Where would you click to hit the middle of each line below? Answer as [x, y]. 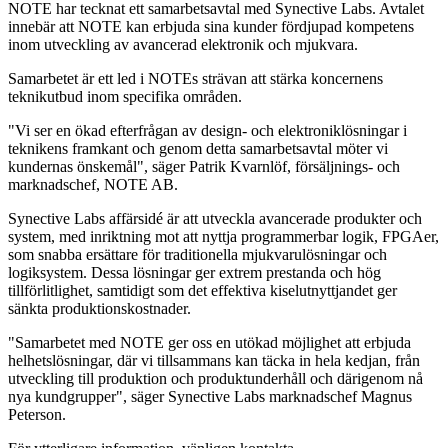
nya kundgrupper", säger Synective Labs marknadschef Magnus [210, 396]
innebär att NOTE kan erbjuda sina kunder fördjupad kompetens [211, 26]
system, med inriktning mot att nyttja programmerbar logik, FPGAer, [223, 236]
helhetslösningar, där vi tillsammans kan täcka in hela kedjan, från [214, 360]
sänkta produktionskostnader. [99, 308]
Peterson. [37, 414]
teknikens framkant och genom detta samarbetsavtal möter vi [198, 148]
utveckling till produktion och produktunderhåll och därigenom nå [215, 378]
